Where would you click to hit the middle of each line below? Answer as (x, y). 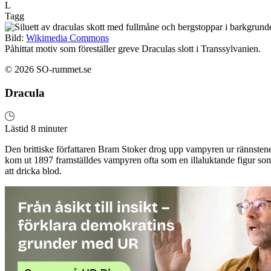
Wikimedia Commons (67, 38)
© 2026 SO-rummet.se (48, 70)
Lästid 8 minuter (36, 128)
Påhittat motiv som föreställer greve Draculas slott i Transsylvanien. (133, 49)
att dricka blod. (33, 171)
